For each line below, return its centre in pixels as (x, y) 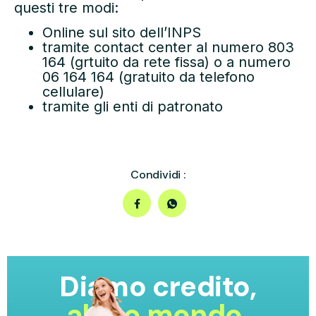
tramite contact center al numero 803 (168, 48)
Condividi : (158, 174)
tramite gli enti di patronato (133, 107)
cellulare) (73, 92)
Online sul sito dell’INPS (122, 33)
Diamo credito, (158, 286)
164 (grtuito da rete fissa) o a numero (166, 62)
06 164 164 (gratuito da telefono (148, 77)
